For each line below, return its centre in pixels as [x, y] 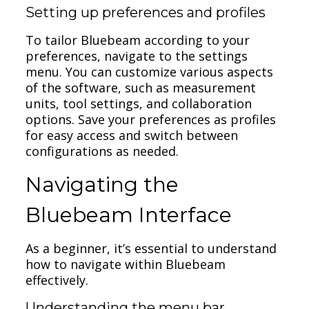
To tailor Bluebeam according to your [138, 40]
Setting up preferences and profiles [146, 12]
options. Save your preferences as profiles [151, 119]
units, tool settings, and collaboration [139, 103]
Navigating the [102, 184]
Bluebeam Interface [129, 215]
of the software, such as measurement [141, 87]
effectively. [57, 280]
